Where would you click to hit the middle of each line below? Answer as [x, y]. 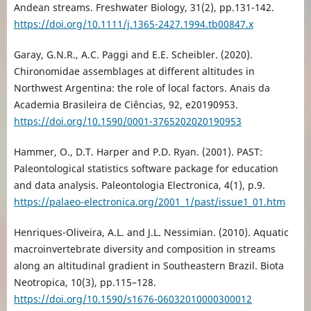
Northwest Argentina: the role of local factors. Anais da [142, 88]
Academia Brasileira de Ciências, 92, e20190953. [126, 105]
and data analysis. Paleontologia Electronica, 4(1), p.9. [139, 185]
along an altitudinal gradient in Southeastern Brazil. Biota [149, 266]
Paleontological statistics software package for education [146, 169]
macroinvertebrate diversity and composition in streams [144, 249]
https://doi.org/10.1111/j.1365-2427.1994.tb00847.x [133, 24]
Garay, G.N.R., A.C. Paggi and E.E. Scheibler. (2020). [133, 55]
